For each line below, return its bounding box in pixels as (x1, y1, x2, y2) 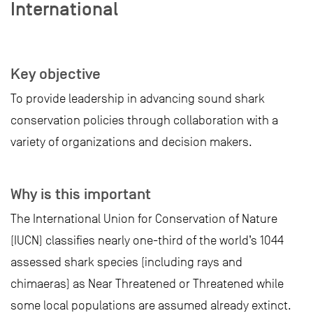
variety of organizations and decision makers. (10, 135, 252, 149)
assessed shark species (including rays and (10, 255, 242, 269)
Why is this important (10, 185, 151, 203)
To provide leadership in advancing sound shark (10, 92, 265, 105)
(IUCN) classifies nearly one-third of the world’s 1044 (10, 233, 284, 247)
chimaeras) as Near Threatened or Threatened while (10, 277, 284, 291)
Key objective (10, 65, 101, 83)
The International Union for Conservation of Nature (10, 212, 277, 226)
